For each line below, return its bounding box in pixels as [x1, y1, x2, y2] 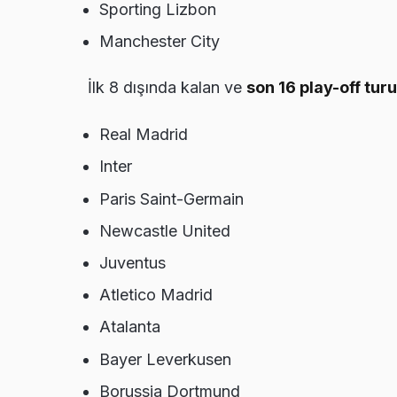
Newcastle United [99, 221, 230, 240]
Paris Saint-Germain [99, 189, 244, 208]
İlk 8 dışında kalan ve [88, 78, 246, 97]
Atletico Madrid [99, 285, 213, 305]
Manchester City [99, 32, 220, 51]
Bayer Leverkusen [99, 349, 231, 369]
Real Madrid [99, 125, 188, 144]
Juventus [99, 253, 166, 273]
